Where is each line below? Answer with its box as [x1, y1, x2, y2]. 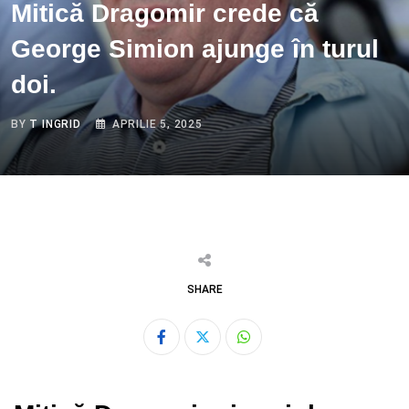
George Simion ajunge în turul [11, 34, 379, 63]
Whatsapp [242, 339, 307, 357]
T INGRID [29, 117, 81, 131]
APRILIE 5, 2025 [111, 117, 203, 131]
